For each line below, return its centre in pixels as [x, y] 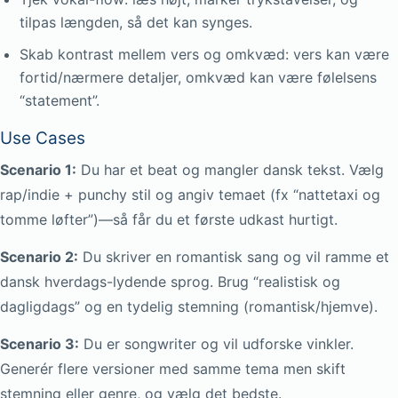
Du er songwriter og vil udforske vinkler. [216, 344]
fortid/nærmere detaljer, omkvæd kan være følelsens [198, 77]
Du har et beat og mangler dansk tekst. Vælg [230, 170]
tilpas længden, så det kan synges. [136, 22]
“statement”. [60, 100]
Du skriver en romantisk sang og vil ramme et [234, 257]
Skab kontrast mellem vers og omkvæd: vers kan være [204, 54]
